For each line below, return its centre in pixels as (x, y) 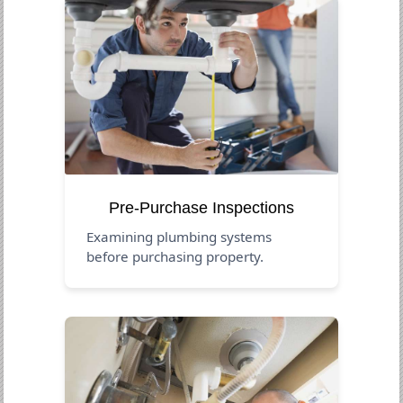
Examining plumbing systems (179, 236)
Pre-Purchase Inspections (201, 207)
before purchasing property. (175, 256)
